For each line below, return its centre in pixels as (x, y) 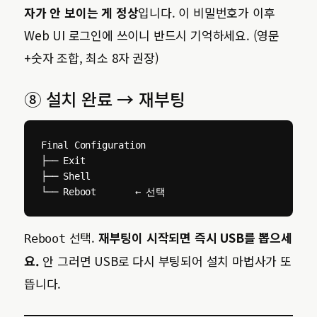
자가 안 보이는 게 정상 (81, 12)
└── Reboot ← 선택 (103, 192)
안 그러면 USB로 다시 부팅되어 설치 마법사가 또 (165, 261)
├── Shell (66, 176)
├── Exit (63, 161)
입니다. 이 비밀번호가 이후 (207, 12)
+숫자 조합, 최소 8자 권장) (92, 58)
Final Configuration (94, 145)
